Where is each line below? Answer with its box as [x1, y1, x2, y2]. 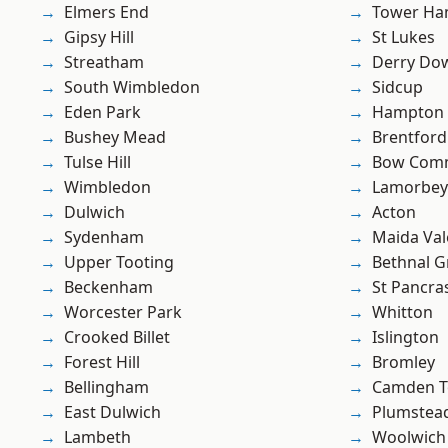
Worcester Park [64, 301, 182, 324]
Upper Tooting [64, 251, 174, 274]
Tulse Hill [64, 151, 131, 174]
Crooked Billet [64, 326, 170, 349]
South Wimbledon [64, 76, 200, 99]
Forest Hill [64, 351, 140, 374]
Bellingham [64, 376, 149, 399]
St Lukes [372, 26, 435, 49]
